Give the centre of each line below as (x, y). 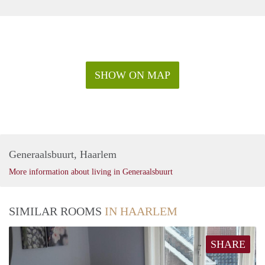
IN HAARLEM (141, 211)
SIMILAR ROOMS (57, 211)
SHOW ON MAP (132, 75)
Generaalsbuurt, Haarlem (63, 154)
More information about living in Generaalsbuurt (91, 172)
